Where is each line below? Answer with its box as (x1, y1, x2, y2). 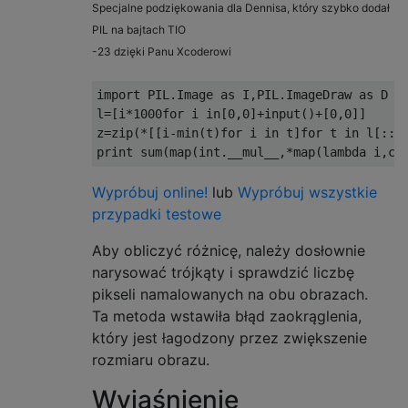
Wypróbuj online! (92, 183, 212, 202)
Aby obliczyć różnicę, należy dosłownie (92, 241, 365, 260)
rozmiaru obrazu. (92, 351, 209, 370)
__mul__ (228, 145, 279, 160)
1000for (133, 107, 184, 122)
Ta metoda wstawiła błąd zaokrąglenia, (92, 307, 362, 326)
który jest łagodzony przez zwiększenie (92, 329, 367, 348)
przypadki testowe (92, 205, 221, 224)
